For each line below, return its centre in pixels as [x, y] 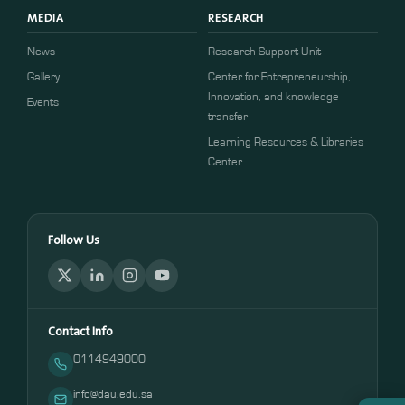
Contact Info [80, 331]
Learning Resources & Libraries [286, 142]
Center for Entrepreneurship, [279, 77]
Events [43, 102]
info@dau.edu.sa [113, 394]
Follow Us [74, 240]
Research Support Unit [264, 52]
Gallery [43, 77]
